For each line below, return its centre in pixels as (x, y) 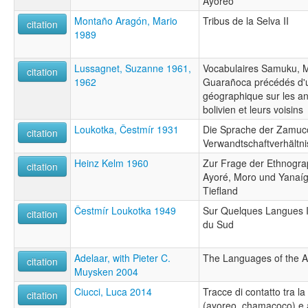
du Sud (218, 224)
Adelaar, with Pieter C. (122, 257)
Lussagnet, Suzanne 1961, (133, 68)
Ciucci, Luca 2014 (113, 291)
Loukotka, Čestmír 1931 (126, 129)
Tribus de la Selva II (246, 20)
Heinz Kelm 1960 (111, 163)
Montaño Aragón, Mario (126, 20)
